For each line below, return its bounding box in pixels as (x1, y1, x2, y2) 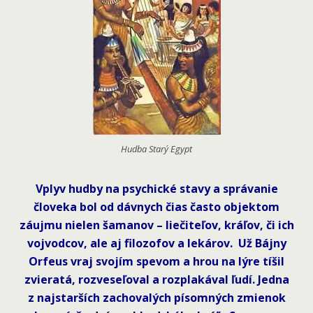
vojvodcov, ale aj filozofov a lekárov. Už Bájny (27, 235, 286, 251)
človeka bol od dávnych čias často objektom (34, 199, 279, 214)
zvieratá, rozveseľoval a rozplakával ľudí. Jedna (24, 272, 289, 287)
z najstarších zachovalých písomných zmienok (27, 290, 286, 305)
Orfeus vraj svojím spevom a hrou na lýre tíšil (29, 254, 284, 269)
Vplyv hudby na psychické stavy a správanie (35, 181, 278, 196)
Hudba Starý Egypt (121, 143, 192, 155)
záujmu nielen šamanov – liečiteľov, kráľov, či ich (19, 217, 294, 233)
